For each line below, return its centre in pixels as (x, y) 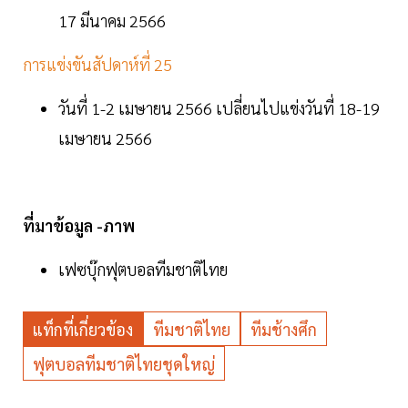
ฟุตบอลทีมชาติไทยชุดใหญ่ (124, 364)
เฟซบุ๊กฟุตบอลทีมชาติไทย (143, 270)
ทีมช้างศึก (284, 330)
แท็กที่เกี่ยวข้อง (83, 330)
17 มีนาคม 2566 (112, 21)
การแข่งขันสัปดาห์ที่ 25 (99, 65)
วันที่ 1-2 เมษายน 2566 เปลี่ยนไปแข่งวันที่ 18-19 (219, 108)
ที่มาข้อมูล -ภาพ (81, 226)
